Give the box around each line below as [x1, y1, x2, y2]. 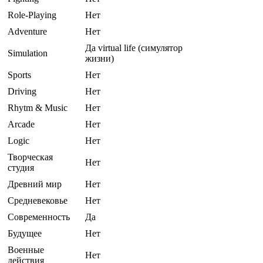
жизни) [85, 53, 114, 64]
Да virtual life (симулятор [85, 43, 183, 53]
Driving [8, 86, 36, 97]
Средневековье [8, 195, 68, 206]
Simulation [8, 48, 48, 59]
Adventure [8, 26, 47, 37]
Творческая [8, 152, 53, 163]
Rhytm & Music [8, 103, 68, 113]
